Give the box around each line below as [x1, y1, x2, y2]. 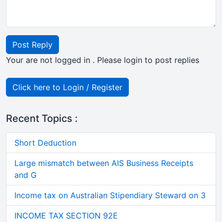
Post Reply [12, 40, 53, 50]
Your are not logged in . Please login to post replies [6, 55, 199, 65]
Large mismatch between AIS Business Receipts [14, 158, 193, 168]
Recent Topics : [6, 112, 78, 124]
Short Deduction [14, 138, 76, 148]
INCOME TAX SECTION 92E [14, 211, 118, 221]
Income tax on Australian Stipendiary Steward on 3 [14, 190, 206, 200]
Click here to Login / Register [12, 82, 122, 92]
